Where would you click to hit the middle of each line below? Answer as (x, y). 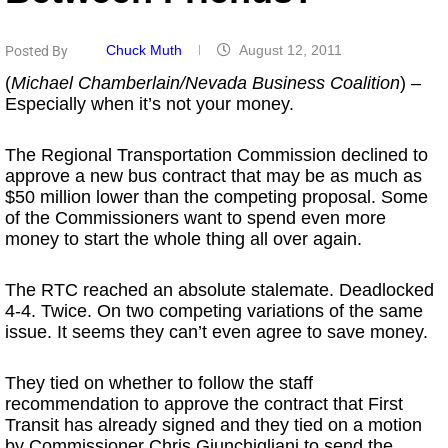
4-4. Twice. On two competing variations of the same (214, 311)
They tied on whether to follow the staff (159, 383)
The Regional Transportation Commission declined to (216, 155)
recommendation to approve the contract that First (204, 404)
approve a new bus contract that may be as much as (213, 176)
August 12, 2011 (290, 50)
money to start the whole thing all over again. (183, 239)
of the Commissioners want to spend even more (195, 218)
